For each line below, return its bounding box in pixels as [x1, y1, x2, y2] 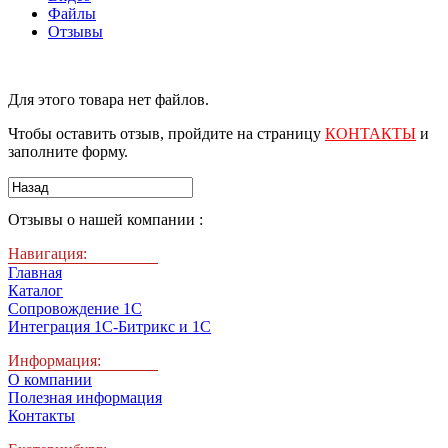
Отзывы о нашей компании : [8, 211, 203, 229]
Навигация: [8, 245, 87, 263]
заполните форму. [8, 143, 128, 161]
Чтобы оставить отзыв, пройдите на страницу [8, 125, 325, 143]
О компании [8, 371, 92, 389]
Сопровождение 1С [8, 300, 142, 318]
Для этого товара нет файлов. [8, 91, 209, 109]
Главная [8, 264, 62, 282]
